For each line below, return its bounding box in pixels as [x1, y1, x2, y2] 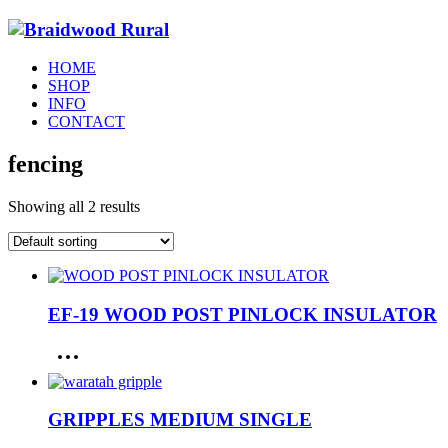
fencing [8, 151, 83, 178]
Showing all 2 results [8, 198, 140, 216]
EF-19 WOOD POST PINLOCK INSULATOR [48, 303, 437, 325]
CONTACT [48, 113, 125, 131]
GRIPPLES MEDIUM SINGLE [48, 409, 312, 431]
